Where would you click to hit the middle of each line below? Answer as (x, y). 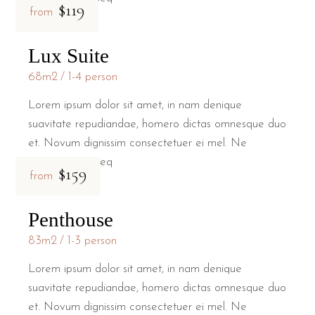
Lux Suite (69, 56)
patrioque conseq (71, 162)
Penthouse (71, 220)
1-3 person (92, 241)
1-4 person (93, 77)
